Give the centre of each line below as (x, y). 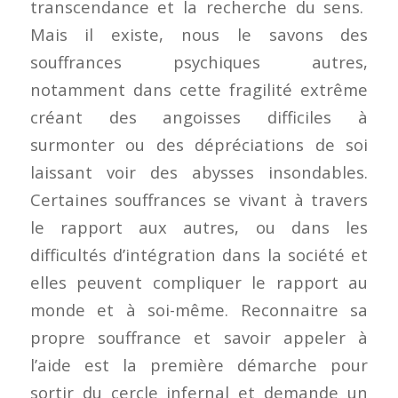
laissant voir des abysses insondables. (199, 171)
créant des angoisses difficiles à (199, 116)
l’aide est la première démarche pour (199, 364)
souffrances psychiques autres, (199, 61)
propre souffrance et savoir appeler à (199, 337)
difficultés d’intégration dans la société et (199, 254)
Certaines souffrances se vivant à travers (199, 199)
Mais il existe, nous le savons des (199, 34)
